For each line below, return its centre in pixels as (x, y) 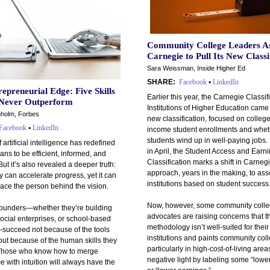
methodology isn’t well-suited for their (208, 227)
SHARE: (161, 82)
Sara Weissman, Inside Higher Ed (196, 68)
